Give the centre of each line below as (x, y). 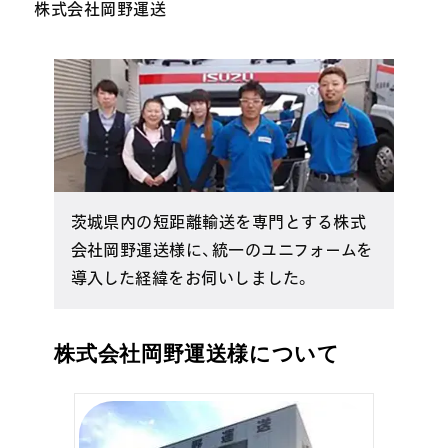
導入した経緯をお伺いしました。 (191, 278)
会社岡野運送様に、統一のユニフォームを (221, 250)
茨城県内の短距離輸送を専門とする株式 (218, 222)
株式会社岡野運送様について (197, 353)
